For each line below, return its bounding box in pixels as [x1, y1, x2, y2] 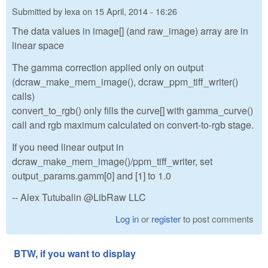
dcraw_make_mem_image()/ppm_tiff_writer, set [12, 154, 212, 168]
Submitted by [12, 4, 65, 17]
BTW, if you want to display [14, 246, 136, 261]
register [151, 212, 181, 226]
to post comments [181, 212, 254, 226]
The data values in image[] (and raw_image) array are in [12, 24, 248, 38]
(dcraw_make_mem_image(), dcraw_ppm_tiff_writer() [12, 74, 238, 89]
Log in [115, 212, 139, 226]
